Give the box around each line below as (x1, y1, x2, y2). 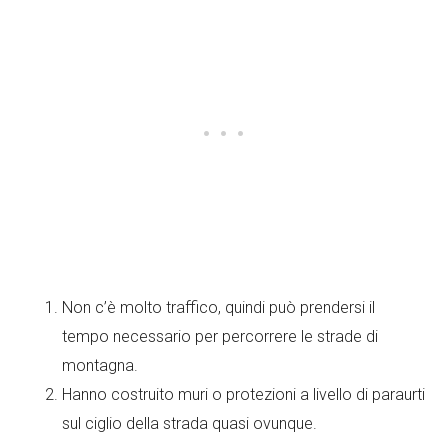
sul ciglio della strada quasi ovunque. (62, 414, 318, 434)
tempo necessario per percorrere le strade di (62, 327, 379, 347)
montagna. (62, 356, 139, 376)
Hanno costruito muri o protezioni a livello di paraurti (62, 385, 426, 405)
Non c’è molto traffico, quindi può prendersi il (62, 298, 376, 318)
